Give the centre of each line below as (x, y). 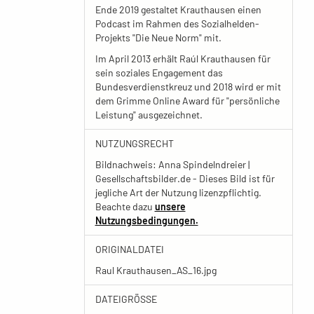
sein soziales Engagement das (159, 73)
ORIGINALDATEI (129, 249)
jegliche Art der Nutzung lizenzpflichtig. (178, 192)
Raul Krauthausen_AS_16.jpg (156, 270)
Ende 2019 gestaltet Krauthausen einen (178, 9)
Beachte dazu (125, 206)
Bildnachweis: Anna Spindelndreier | (172, 164)
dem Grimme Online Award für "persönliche (187, 101)
